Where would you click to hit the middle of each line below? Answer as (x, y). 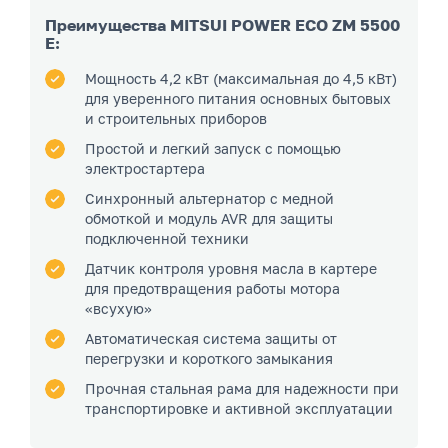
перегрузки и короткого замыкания (209, 358)
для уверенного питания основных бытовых (238, 98)
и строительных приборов (176, 118)
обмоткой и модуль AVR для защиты (209, 218)
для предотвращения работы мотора (212, 288)
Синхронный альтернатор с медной (209, 198)
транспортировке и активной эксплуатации (239, 408)
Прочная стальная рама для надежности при (242, 388)
